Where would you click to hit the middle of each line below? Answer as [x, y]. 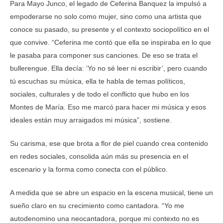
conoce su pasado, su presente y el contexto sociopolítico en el [110, 29]
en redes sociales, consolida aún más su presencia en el [99, 156]
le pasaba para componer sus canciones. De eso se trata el [104, 55]
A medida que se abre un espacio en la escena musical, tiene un [111, 193]
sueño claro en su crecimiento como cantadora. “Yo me [97, 206]
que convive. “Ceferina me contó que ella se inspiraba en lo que [111, 42]
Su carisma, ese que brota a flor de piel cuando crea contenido [109, 143]
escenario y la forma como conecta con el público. [89, 169]
